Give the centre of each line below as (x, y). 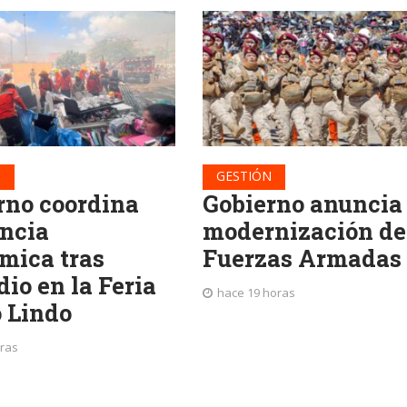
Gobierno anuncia (302, 204)
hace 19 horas (256, 293)
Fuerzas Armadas (302, 258)
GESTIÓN (243, 176)
